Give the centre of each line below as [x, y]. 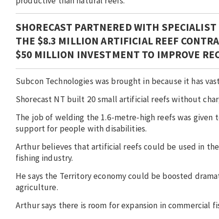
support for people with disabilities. [81, 129]
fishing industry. [44, 158]
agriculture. [37, 187]
